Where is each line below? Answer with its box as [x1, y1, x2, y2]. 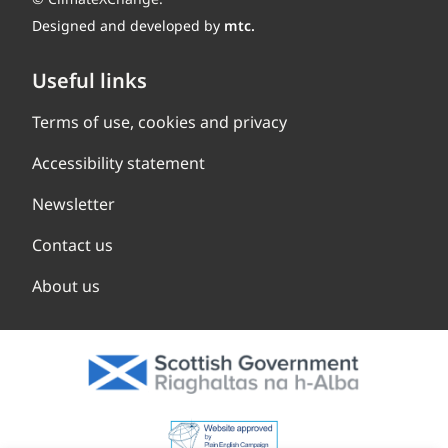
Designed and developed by [32, 16, 224, 35]
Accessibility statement [32, 152, 205, 174]
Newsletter [32, 193, 115, 215]
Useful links [32, 67, 147, 94]
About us [32, 275, 100, 297]
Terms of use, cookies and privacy [32, 111, 287, 133]
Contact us [32, 234, 113, 256]
